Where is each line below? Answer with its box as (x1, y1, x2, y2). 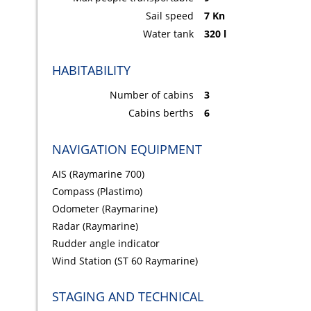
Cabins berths (128, 106, 194, 120)
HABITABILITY (51, 62, 131, 79)
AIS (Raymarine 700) (51, 167, 144, 181)
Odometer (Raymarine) (51, 202, 158, 216)
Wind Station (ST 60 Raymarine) (51, 254, 198, 268)
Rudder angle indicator (51, 237, 160, 251)
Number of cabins (110, 88, 194, 102)
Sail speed (146, 9, 194, 23)
